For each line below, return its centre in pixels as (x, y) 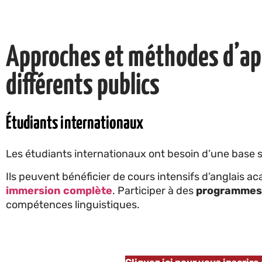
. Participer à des (154, 190)
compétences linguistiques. (73, 204)
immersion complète (59, 190)
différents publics (83, 86)
